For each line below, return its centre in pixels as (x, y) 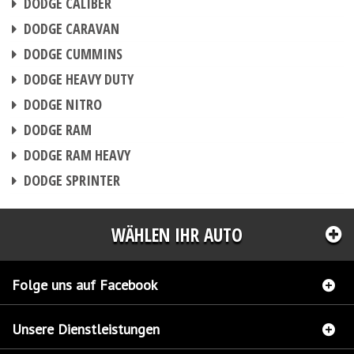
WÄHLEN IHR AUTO (177, 235)
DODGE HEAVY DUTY (77, 79)
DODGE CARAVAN (70, 28)
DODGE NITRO (61, 104)
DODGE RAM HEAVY (75, 155)
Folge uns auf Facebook (85, 285)
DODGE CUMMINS (72, 54)
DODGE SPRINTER (70, 180)
